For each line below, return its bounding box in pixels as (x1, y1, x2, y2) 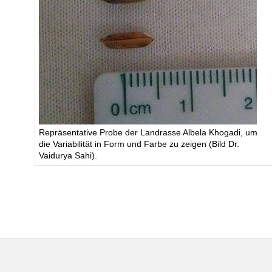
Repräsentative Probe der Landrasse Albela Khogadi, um (38, 128, 257, 138)
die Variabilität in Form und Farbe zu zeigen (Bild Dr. (38, 140, 239, 149)
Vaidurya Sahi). (38, 151, 97, 161)
